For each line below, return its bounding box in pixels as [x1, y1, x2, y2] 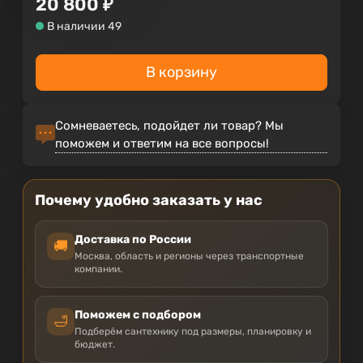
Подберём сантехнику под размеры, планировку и [75, 325, 311, 337]
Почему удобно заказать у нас [35, 190, 263, 209]
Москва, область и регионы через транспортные [75, 250, 304, 262]
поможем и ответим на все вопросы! [55, 135, 269, 151]
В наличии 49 [47, 19, 122, 33]
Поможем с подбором [75, 307, 201, 322]
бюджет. [75, 338, 115, 350]
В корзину [146, 62, 217, 81]
